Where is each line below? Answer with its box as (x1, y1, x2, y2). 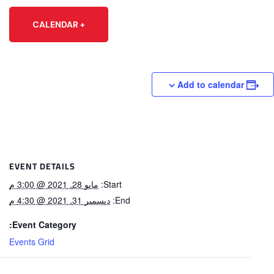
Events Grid (15, 235, 60, 248)
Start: (109, 178, 127, 191)
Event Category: (18, 218, 82, 231)
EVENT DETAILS (15, 158, 81, 175)
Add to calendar (183, 78, 250, 91)
